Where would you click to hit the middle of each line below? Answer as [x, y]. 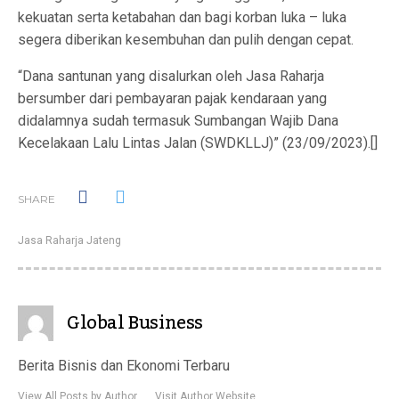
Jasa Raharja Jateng [69, 240]
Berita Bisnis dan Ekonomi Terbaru [124, 366]
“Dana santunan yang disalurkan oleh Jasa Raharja [171, 76]
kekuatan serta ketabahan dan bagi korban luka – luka [182, 17]
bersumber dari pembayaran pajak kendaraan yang [172, 98]
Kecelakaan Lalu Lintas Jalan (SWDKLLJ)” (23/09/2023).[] [198, 143]
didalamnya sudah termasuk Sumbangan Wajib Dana [178, 121]
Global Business [135, 323]
